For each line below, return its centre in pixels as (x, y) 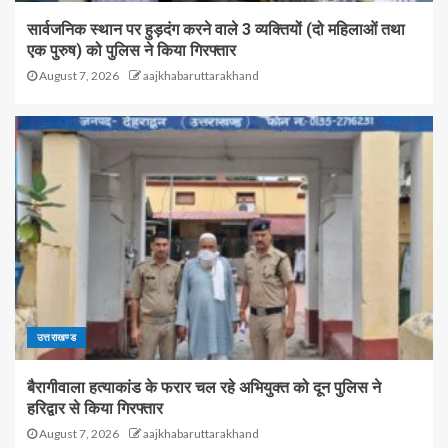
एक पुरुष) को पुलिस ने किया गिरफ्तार (131, 50)
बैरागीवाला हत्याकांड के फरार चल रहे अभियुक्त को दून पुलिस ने (204, 387)
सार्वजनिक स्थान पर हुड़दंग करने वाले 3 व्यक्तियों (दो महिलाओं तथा (216, 29)
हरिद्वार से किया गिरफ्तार (95, 408)
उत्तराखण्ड (57, 336)
